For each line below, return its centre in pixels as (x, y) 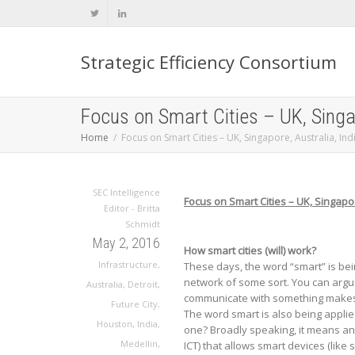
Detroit (143, 284)
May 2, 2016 (126, 243)
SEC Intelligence (126, 192)
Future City (134, 304)
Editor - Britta (132, 208)
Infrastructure (128, 264)
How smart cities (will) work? (250, 251)
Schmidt (143, 224)
